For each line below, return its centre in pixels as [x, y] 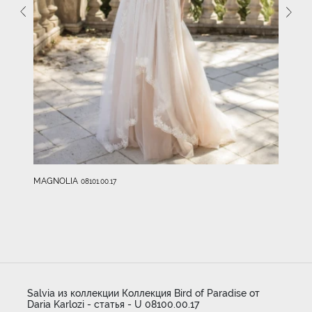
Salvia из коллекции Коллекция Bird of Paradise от [143, 294]
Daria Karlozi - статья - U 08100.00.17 [113, 305]
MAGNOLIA [56, 181]
